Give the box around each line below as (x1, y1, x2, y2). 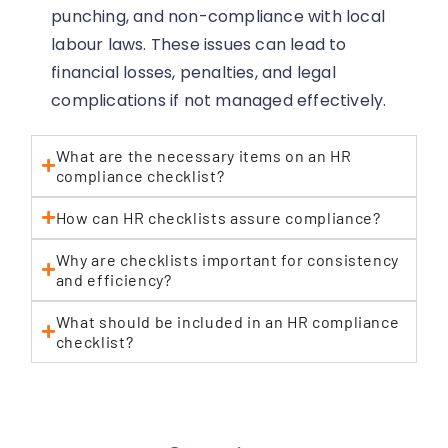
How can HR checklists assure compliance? (55, 207, 381, 227)
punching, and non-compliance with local (51, 4, 386, 28)
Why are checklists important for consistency (55, 249, 400, 269)
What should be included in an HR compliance (55, 311, 400, 331)
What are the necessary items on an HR (55, 145, 352, 165)
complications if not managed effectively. (51, 88, 387, 112)
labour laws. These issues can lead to (51, 32, 347, 56)
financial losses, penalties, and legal (51, 60, 336, 84)
